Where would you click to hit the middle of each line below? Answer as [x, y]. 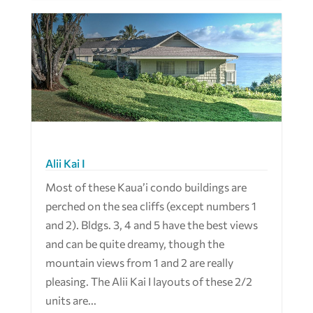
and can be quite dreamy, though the [134, 244]
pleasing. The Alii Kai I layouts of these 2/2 [148, 282]
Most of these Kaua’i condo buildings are [146, 187]
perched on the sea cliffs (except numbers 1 [151, 206]
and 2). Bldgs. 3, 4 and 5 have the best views [151, 225]
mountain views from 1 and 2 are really [139, 263]
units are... [71, 300]
